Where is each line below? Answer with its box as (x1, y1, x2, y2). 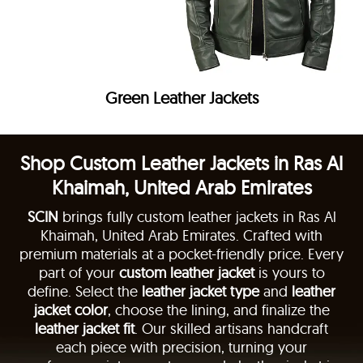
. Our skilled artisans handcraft (135, 319, 328, 338)
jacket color (33, 301, 108, 319)
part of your (38, 263, 119, 282)
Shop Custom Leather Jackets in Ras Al (20, 151, 343, 175)
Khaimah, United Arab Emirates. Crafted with (41, 226, 322, 245)
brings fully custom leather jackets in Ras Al (58, 207, 336, 226)
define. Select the (28, 282, 142, 301)
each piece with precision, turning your (56, 338, 307, 357)
